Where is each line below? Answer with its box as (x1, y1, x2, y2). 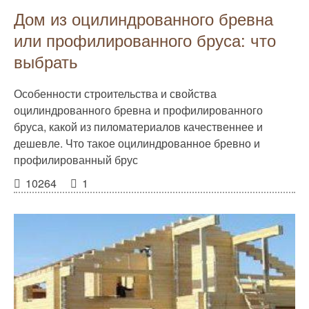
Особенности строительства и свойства (14, 86, 217, 101)
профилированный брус (14, 152, 138, 168)
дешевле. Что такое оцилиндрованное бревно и (14, 135, 260, 151)
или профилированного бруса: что (14, 28, 276, 52)
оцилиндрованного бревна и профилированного (14, 102, 263, 118)
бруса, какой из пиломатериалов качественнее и (14, 119, 263, 134)
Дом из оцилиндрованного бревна (14, 6, 273, 30)
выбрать (14, 49, 78, 73)
